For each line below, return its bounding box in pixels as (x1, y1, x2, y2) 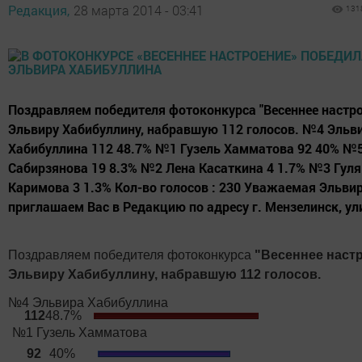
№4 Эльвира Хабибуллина (8, 296, 168, 310)
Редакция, (8, 2, 69, 19)
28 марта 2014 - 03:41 (74, 2, 204, 19)
